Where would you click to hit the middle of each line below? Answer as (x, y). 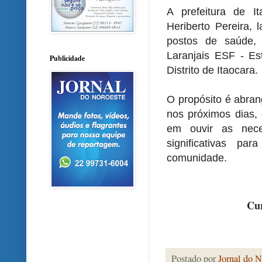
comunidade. (197, 158)
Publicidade (67, 58)
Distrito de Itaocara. (212, 70)
